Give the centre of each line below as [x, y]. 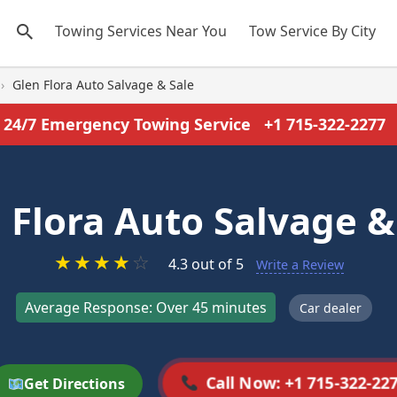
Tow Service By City [312, 31]
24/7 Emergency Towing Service [129, 124]
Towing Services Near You [141, 31]
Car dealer [331, 307]
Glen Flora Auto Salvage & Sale [103, 85]
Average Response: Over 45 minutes [146, 307]
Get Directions [75, 384]
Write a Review [300, 265]
